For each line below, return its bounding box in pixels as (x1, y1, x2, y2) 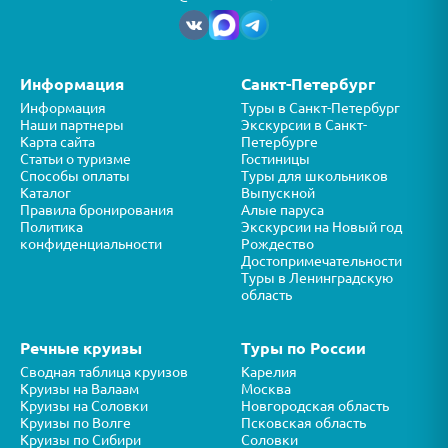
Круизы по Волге (20, 415, 131, 432)
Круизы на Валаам (20, 381, 139, 398)
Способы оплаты (20, 168, 130, 185)
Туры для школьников (241, 168, 388, 185)
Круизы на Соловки (20, 398, 148, 415)
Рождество (241, 236, 314, 253)
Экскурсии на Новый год (241, 219, 402, 236)
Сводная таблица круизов (20, 364, 188, 381)
